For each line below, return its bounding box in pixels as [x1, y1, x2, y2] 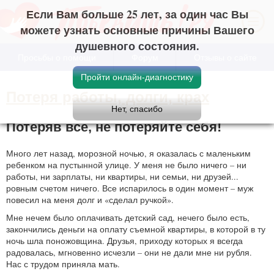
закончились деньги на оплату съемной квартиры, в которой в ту [6, 223, 265, 235]
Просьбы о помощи [17, 51, 96, 63]
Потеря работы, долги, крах [6, 88, 209, 105]
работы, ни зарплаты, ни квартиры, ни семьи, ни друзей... [6, 170, 239, 182]
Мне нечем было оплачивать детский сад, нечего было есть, [6, 211, 250, 223]
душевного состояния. [75, 38, 199, 54]
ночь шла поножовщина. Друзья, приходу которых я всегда [6, 234, 243, 246]
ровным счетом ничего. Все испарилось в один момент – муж [6, 182, 253, 194]
